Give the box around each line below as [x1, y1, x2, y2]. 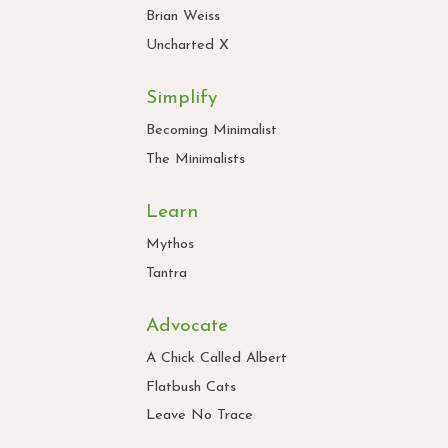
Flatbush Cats [146, 379, 236, 395]
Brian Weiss [146, 9, 220, 25]
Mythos [146, 237, 194, 253]
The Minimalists [146, 151, 245, 167]
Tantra [146, 265, 187, 281]
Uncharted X [146, 37, 229, 53]
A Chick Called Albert [146, 351, 287, 367]
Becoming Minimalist [146, 123, 277, 139]
